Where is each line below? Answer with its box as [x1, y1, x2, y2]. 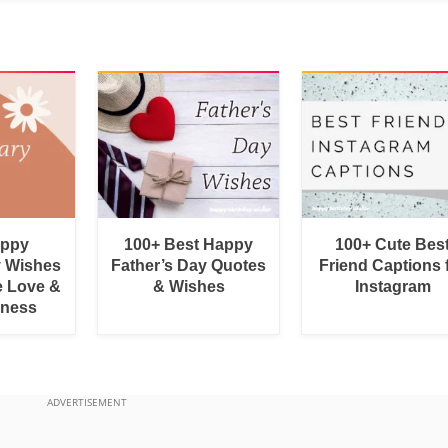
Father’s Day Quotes [111, 256, 267, 274]
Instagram [354, 277, 431, 295]
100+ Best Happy [124, 235, 254, 253]
